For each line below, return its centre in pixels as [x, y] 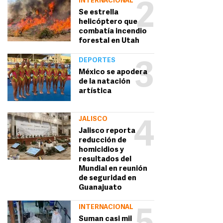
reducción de [102, 141]
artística [95, 92]
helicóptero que [108, 22]
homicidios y [101, 150]
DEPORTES [97, 61]
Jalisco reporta [107, 131]
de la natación [104, 82]
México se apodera [113, 73]
